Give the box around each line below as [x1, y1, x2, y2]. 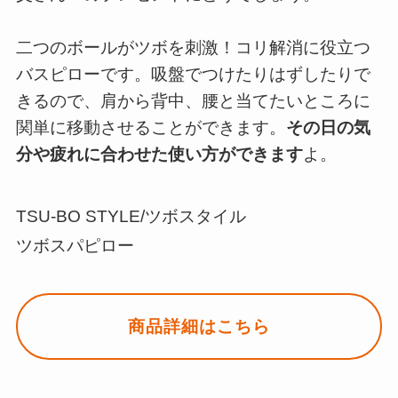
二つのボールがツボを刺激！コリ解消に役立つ [15, 38, 370, 58]
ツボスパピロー [15, 235, 134, 255]
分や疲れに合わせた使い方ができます [15, 145, 303, 164]
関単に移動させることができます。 [15, 118, 286, 138]
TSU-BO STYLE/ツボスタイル [15, 206, 246, 226]
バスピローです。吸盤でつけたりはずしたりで [15, 65, 370, 84]
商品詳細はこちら [128, 317, 270, 337]
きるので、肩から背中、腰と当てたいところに [15, 92, 370, 111]
